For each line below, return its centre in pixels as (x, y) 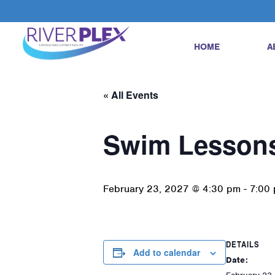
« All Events (131, 95)
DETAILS (243, 244)
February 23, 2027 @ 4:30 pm (172, 189)
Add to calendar (167, 252)
